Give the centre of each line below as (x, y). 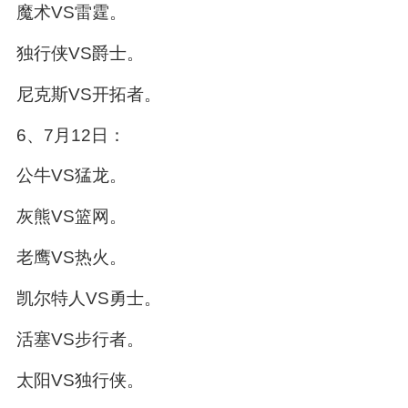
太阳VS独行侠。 (80, 381)
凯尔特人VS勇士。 (88, 299)
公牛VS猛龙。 (71, 176)
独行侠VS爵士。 (80, 53)
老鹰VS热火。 (71, 258)
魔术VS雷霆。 (71, 12)
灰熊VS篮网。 (71, 217)
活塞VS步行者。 (80, 340)
